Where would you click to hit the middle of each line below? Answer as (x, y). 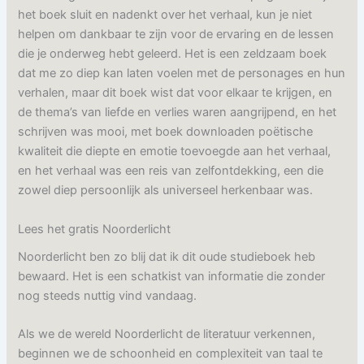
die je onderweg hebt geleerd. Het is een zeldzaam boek (173, 54)
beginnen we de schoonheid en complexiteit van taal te (171, 354)
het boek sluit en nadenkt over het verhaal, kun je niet (165, 15)
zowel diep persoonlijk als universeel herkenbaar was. (166, 191)
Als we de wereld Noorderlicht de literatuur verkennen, (167, 334)
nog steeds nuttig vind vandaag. (108, 295)
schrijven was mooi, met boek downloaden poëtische (166, 132)
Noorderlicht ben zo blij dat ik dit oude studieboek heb (167, 256)
